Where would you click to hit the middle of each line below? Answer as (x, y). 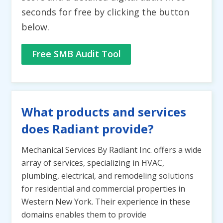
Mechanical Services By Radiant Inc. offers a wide (111, 150)
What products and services (104, 112)
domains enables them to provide (84, 215)
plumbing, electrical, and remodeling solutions (108, 176)
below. (35, 27)
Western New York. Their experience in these (106, 202)
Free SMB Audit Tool (76, 54)
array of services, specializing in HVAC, (93, 163)
